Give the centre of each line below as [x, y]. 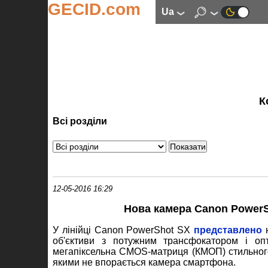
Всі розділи [80, 121]
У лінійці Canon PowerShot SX [123, 230]
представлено [228, 230]
